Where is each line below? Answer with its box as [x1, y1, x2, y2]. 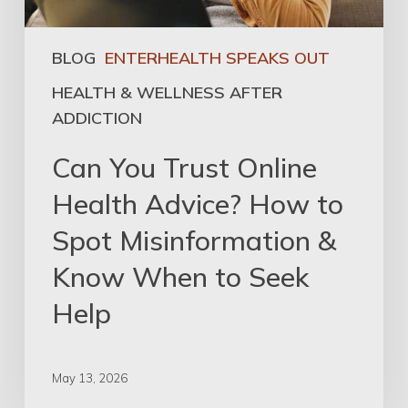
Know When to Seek [51, 259, 310, 294]
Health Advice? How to [51, 186, 343, 221]
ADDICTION [51, 107, 142, 128]
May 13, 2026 [51, 370, 127, 385]
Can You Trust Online [51, 149, 317, 185]
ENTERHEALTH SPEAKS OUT [104, 46, 330, 68]
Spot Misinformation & [51, 222, 336, 258]
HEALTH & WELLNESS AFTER [51, 81, 282, 103]
